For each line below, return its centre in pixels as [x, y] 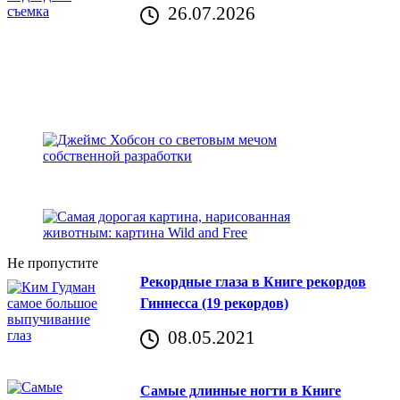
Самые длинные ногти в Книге [240, 390]
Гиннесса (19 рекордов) [214, 304]
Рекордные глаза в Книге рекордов [253, 282]
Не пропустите [53, 263]
